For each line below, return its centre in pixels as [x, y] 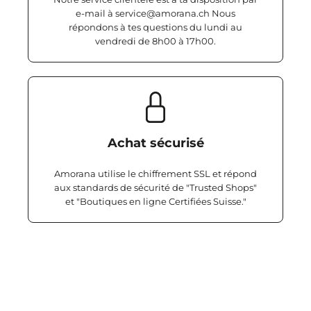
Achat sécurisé [155, 143]
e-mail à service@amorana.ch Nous [155, 13]
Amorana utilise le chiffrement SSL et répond [155, 174]
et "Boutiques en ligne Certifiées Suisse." [155, 201]
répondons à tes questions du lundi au [155, 27]
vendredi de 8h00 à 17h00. [155, 41]
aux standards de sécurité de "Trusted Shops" [155, 187]
